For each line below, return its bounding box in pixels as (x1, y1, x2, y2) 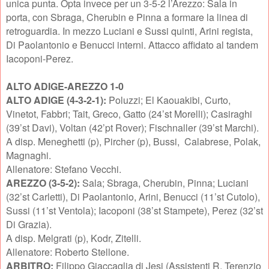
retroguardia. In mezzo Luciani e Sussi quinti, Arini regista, (6, 24, 253, 38)
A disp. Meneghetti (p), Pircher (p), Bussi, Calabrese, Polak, (6, 134, 261, 149)
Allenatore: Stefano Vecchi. (6, 162, 121, 177)
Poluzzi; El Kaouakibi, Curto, (109, 93, 231, 107)
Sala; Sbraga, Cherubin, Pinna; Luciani (82, 176, 249, 190)
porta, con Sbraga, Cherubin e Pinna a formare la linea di (6, 10, 248, 25)
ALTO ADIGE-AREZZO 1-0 (6, 79, 124, 94)
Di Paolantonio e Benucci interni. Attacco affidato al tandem (6, 38, 258, 52)
